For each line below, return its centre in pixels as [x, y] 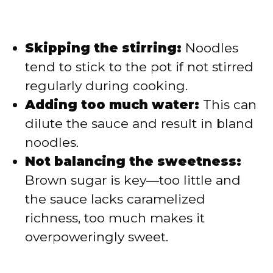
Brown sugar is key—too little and [133, 180]
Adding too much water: [112, 105]
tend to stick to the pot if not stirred [139, 67]
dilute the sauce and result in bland [139, 124]
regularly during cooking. [106, 86]
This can [228, 105]
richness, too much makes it [115, 218]
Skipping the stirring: [103, 48]
